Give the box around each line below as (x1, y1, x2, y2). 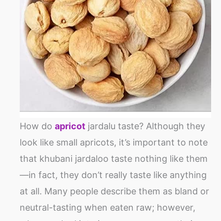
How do (20, 120, 55, 131)
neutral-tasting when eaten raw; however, (20, 202, 195, 213)
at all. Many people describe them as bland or (20, 185, 209, 196)
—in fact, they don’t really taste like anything (20, 169, 207, 180)
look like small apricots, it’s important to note (20, 137, 208, 147)
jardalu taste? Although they (85, 120, 205, 131)
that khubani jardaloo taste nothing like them (20, 153, 208, 164)
